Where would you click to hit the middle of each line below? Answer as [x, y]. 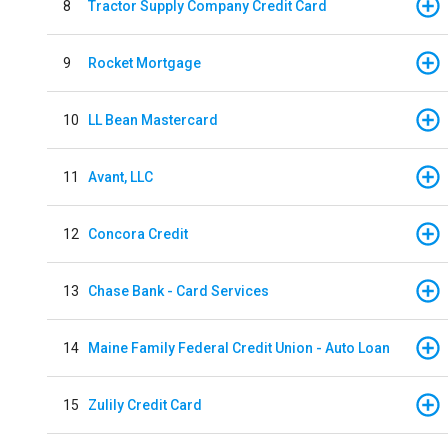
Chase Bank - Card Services [178, 290]
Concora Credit [138, 233]
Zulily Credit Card [145, 404]
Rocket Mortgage [144, 62]
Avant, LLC [120, 176]
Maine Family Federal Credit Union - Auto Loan [239, 347]
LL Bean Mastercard [153, 119]
